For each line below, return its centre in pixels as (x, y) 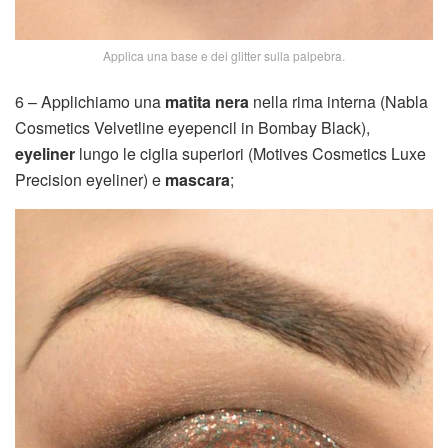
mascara (197, 180)
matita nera (207, 102)
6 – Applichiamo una (90, 102)
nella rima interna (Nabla (338, 102)
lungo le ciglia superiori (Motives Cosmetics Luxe (250, 154)
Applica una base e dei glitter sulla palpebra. (224, 56)
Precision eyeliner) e (90, 180)
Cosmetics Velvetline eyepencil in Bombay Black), (192, 128)
